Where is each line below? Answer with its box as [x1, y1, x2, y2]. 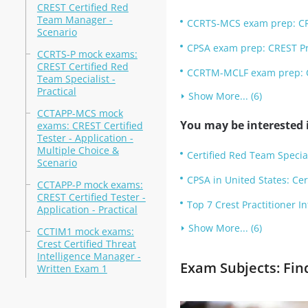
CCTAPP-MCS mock [36, 107, 123, 120]
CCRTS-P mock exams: [36, 47, 137, 60]
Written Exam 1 [36, 262, 107, 275]
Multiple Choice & [36, 144, 119, 157]
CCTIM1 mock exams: [36, 225, 134, 238]
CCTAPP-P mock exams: [36, 178, 143, 191]
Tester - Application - [36, 131, 133, 144]
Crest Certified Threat [36, 237, 136, 250]
